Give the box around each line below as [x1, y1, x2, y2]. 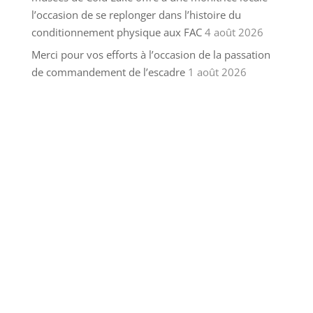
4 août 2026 [204, 24, 263, 39]
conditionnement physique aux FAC [31, 24, 202, 39]
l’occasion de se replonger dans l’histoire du [31, 7, 241, 22]
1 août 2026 [187, 65, 247, 80]
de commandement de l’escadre [31, 65, 185, 80]
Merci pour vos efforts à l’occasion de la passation [31, 48, 270, 62]
